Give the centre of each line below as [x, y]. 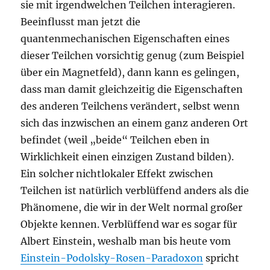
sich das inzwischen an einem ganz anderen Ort [135, 123]
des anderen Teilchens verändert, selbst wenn [130, 106]
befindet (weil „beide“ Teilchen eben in [115, 140]
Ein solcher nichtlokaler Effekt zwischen [117, 174]
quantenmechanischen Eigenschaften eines [125, 39]
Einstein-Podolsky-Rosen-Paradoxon [112, 258]
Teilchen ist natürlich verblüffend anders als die [135, 191]
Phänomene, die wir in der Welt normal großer [132, 208]
